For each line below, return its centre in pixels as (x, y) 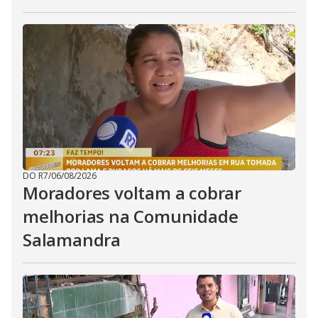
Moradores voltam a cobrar (132, 193)
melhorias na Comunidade (131, 216)
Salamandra (72, 240)
